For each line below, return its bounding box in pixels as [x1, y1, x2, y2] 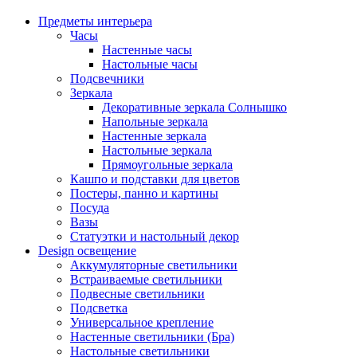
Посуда [70, 201, 109, 215]
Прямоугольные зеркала [102, 158, 233, 172]
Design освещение [38, 244, 136, 258]
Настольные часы [102, 57, 198, 72]
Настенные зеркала [102, 129, 206, 143]
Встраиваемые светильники [70, 273, 222, 287]
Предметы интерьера [38, 14, 152, 29]
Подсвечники [70, 72, 144, 86]
